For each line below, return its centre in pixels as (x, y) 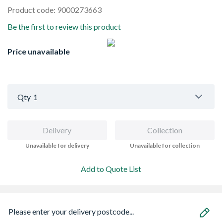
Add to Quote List (111, 169)
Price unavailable (39, 51)
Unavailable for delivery (57, 145)
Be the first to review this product (64, 27)
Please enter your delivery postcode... (71, 211)
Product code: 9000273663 (55, 10)
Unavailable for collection (165, 145)
